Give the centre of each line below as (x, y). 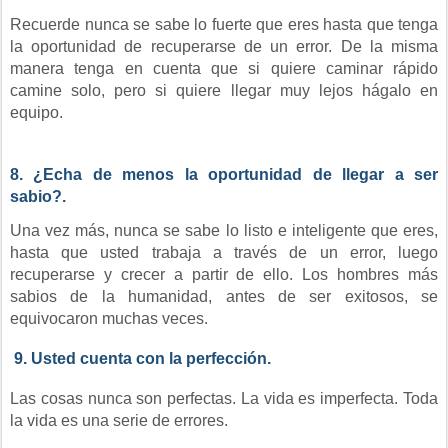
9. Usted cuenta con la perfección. (142, 358)
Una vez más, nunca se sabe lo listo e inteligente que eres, (224, 230)
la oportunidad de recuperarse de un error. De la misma (224, 46)
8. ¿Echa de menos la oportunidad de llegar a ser (224, 174)
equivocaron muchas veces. (109, 318)
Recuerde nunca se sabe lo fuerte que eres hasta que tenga (224, 24)
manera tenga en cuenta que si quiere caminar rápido (224, 68)
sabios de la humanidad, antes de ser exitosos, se (224, 296)
